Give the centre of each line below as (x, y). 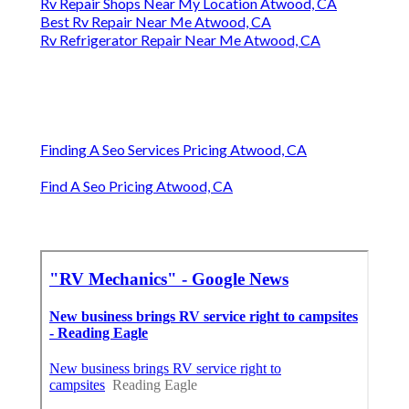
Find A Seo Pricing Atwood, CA (136, 186)
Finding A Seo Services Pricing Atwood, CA (173, 150)
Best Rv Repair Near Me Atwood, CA (156, 22)
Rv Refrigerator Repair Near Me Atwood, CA (180, 40)
